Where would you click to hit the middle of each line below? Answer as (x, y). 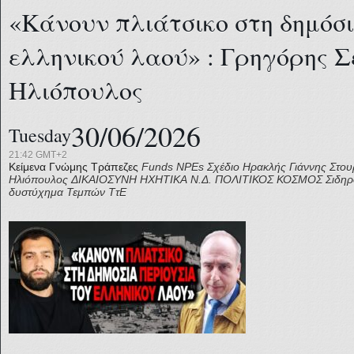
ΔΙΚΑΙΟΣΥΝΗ (104, 179)
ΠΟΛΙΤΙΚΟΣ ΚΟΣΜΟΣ (269, 179)
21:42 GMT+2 (38, 155)
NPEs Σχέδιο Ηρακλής (231, 167)
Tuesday (40, 135)
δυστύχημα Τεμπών (57, 192)
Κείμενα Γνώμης (48, 167)
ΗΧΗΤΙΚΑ (164, 179)
